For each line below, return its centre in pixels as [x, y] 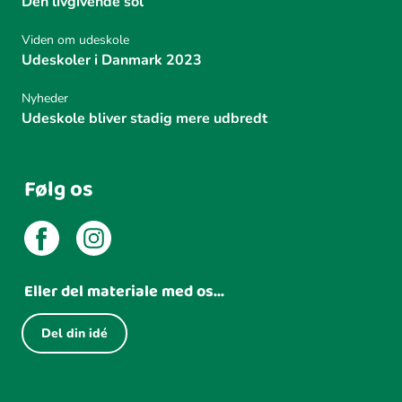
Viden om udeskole [75, 39]
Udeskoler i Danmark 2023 [112, 60]
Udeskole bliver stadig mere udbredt [144, 118]
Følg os [59, 189]
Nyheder [45, 98]
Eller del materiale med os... [124, 291]
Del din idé [74, 333]
